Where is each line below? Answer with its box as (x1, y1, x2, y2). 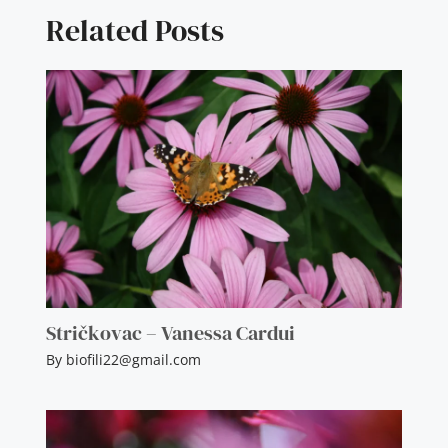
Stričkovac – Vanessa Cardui (45, 319, 295, 348)
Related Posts (45, 10, 224, 52)
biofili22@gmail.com (65, 350, 201, 370)
